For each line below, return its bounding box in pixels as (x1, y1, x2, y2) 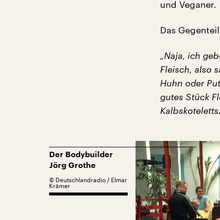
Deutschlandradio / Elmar (55, 176, 127, 183)
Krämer (49, 182, 70, 189)
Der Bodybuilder (49, 151, 113, 159)
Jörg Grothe (49, 162, 96, 169)
